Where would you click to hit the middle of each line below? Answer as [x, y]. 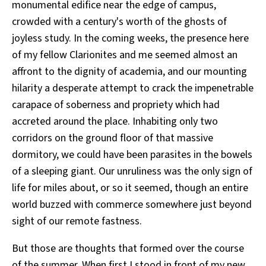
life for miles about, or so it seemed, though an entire [130, 188]
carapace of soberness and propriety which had [116, 105]
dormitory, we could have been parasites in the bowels [132, 155]
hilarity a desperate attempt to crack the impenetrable [133, 88]
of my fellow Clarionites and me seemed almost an [125, 55]
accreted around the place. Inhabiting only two [115, 122]
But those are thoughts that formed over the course [128, 249]
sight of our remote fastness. [77, 221]
